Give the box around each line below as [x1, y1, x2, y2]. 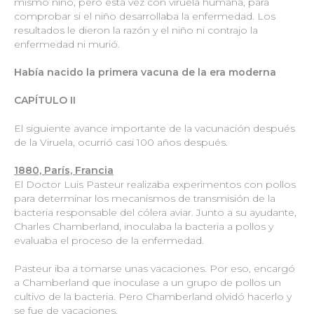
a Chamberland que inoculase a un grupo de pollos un [14, 275, 281, 289]
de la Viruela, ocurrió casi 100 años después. [14, 135, 228, 149]
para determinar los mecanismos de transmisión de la [14, 191, 275, 205]
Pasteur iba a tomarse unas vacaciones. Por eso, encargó [14, 261, 295, 275]
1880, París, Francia [14, 163, 114, 177]
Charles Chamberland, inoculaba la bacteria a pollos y [14, 219, 273, 233]
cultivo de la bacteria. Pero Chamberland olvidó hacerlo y [14, 289, 292, 303]
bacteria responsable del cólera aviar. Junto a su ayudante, [14, 205, 296, 219]
